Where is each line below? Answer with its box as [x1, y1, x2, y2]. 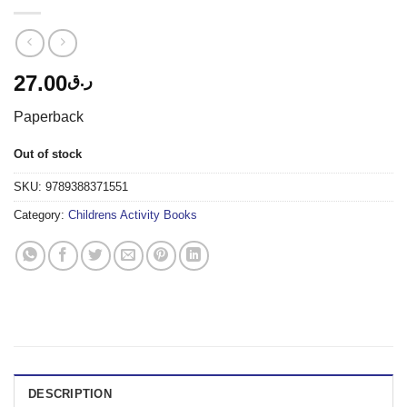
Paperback [14, 108, 84, 124]
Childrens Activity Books [68, 208, 197, 223]
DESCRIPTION [28, 387, 112, 402]
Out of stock [14, 146, 82, 161]
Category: [14, 208, 68, 223]
